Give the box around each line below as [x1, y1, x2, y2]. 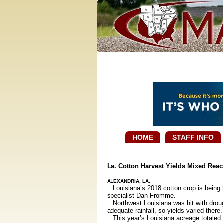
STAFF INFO [172, 133, 214, 141]
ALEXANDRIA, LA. [107, 178, 150, 184]
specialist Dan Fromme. [107, 191, 176, 199]
